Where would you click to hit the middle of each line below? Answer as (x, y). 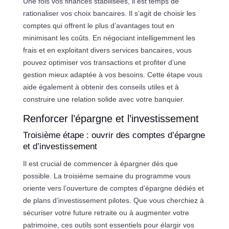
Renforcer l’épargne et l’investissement (111, 118)
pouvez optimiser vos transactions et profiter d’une (104, 62)
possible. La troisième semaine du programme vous (107, 176)
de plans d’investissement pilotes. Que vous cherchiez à (113, 200)
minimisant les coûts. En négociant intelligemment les (109, 38)
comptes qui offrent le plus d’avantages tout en (98, 25)
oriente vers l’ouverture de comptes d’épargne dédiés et (113, 188)
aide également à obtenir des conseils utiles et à (101, 87)
